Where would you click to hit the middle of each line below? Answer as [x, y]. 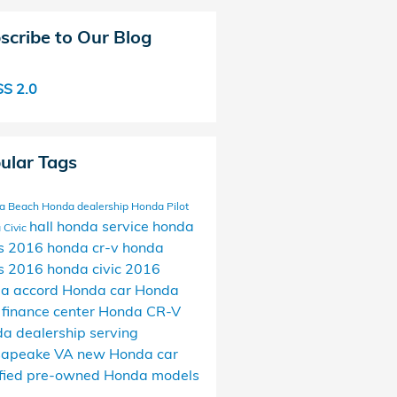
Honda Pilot [160, 206]
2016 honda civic [66, 269]
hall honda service [90, 226]
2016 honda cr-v [65, 247]
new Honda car [127, 354]
